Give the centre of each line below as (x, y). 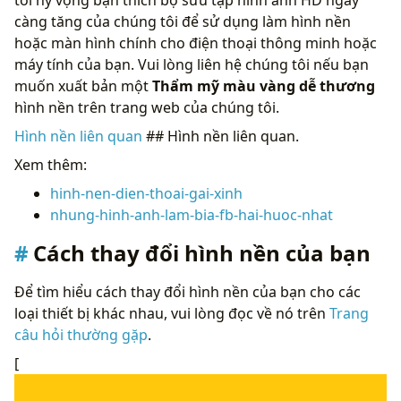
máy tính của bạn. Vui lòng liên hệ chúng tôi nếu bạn (192, 64)
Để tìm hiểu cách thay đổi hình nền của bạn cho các (188, 291)
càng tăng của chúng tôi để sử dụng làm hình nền (183, 21)
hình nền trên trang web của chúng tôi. (147, 107)
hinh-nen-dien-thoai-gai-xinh (146, 193)
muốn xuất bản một (83, 85)
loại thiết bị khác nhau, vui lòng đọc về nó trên (172, 313)
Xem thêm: (51, 164)
